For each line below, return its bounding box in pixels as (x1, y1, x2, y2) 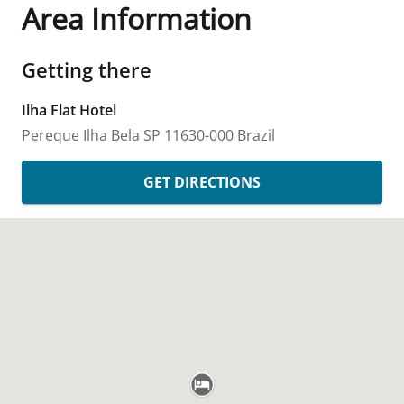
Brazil (237, 125, 275, 145)
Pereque (22, 125, 79, 145)
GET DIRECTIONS (143, 172, 261, 192)
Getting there (22, 56, 151, 83)
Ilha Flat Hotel (22, 100, 116, 120)
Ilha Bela (83, 125, 140, 145)
